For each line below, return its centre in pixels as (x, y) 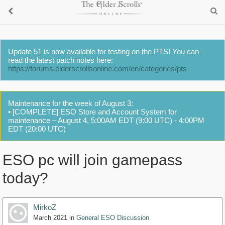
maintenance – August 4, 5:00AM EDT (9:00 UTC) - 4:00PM (106, 120)
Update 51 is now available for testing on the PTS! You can (103, 51)
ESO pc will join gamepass (92, 160)
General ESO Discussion (113, 218)
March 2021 (50, 218)
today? (25, 178)
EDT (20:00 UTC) (37, 129)
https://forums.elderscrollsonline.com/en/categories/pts (97, 69)
